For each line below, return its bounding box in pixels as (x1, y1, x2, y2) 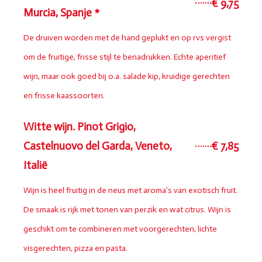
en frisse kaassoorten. (23, 91, 105, 101)
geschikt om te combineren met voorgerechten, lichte (23, 224, 217, 235)
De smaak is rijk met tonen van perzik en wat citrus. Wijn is (23, 205, 231, 215)
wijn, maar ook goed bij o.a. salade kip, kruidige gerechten (23, 71, 230, 82)
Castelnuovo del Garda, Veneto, (23, 139, 172, 153)
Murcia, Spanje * (23, 6, 99, 20)
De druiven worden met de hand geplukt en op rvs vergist (23, 33, 231, 43)
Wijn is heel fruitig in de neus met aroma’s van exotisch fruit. (23, 185, 237, 196)
